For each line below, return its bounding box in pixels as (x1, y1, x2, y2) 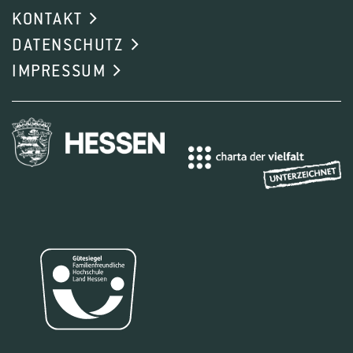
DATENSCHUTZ (12, 35, 124, 55)
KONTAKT (12, 9, 83, 29)
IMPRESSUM (12, 61, 106, 81)
